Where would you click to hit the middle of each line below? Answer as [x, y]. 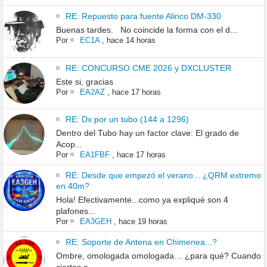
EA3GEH [95, 222]
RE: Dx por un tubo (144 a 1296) [127, 119]
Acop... [69, 145]
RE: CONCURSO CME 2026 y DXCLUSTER [148, 68]
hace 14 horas [131, 40]
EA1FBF [94, 155]
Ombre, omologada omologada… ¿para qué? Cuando [158, 256]
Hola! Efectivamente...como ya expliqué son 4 [142, 200]
